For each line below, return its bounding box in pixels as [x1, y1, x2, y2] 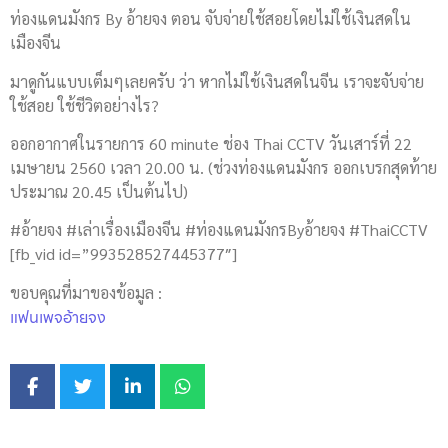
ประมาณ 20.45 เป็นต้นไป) [10, 181, 188, 202]
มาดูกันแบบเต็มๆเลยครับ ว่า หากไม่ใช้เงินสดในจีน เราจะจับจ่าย [10, 70, 424, 92]
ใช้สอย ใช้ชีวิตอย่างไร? [10, 94, 159, 116]
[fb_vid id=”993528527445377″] [10, 243, 237, 265]
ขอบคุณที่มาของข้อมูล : [10, 281, 162, 303]
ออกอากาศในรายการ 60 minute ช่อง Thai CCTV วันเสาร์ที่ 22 [10, 133, 412, 154]
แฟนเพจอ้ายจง [10, 304, 106, 330]
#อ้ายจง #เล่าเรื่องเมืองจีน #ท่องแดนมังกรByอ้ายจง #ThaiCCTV [10, 219, 428, 241]
